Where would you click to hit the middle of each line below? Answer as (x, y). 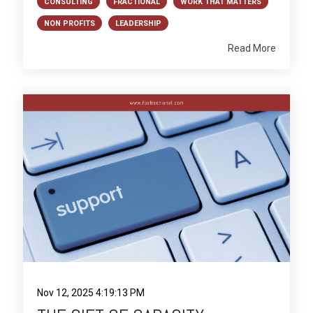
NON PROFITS (70, 23)
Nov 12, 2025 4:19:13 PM (91, 293)
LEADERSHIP (138, 23)
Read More (252, 48)
